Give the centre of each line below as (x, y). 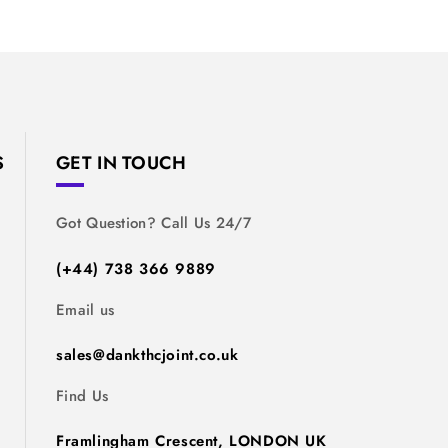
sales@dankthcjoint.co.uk (147, 354)
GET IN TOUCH (121, 163)
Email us (85, 309)
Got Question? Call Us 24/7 (153, 223)
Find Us (82, 395)
